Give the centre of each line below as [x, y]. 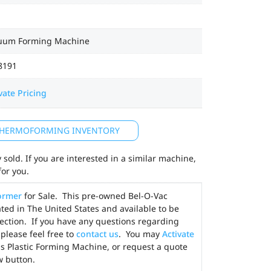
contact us [97, 234]
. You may [140, 234]
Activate [178, 234]
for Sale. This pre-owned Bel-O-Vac [95, 196]
